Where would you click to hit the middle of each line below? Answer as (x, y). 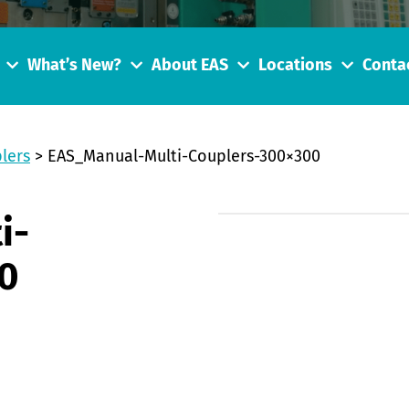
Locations (295, 66)
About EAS (190, 66)
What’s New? (74, 66)
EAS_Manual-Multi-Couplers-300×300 (184, 157)
